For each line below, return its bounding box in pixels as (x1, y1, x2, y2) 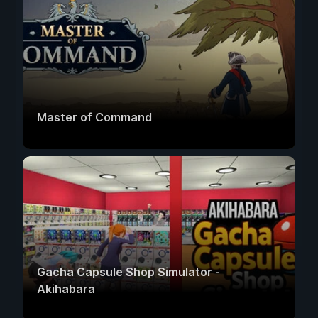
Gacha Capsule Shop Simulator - (37, 265, 220, 280)
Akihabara (37, 282, 95, 297)
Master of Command (37, 110, 152, 125)
